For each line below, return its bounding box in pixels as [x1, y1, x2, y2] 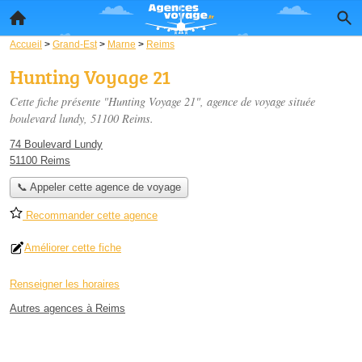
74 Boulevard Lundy [10, 138, 103, 150]
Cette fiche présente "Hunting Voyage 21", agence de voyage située [10, 94, 315, 109]
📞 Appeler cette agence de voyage [16, 181, 181, 194]
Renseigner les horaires [10, 278, 120, 291]
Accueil [10, 39, 42, 49]
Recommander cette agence [23, 209, 158, 222]
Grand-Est [53, 39, 97, 49]
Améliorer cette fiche [24, 242, 121, 255]
